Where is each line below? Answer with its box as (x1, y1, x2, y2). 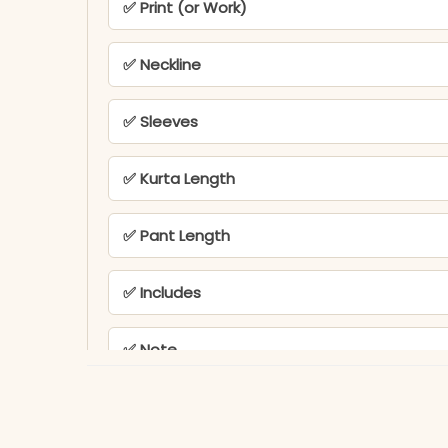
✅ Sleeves (123, 110, 198, 132)
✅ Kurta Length (123, 167, 235, 189)
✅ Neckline (123, 53, 201, 75)
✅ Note (123, 338, 177, 360)
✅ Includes (123, 281, 201, 303)
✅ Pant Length (123, 224, 230, 246)
